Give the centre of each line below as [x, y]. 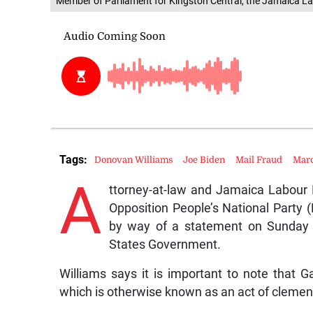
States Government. [165, 244]
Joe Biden [204, 160]
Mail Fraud [259, 160]
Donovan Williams [134, 160]
